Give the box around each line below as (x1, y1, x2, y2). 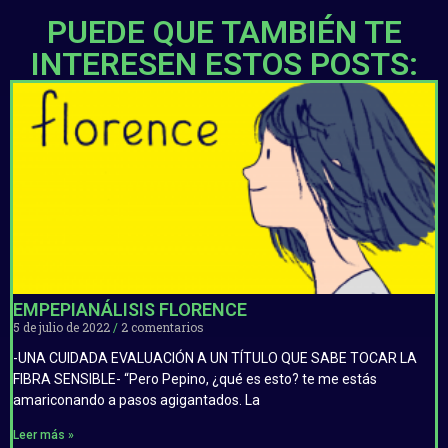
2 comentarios (118, 318, 204, 335)
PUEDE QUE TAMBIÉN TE (46, 12, 402, 51)
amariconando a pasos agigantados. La (13, 391, 260, 408)
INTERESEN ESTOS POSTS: (30, 44, 418, 83)
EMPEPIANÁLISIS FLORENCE (13, 298, 247, 320)
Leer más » (13, 427, 74, 442)
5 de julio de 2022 (13, 318, 113, 335)
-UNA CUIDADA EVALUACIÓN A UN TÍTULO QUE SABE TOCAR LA (13, 349, 417, 366)
